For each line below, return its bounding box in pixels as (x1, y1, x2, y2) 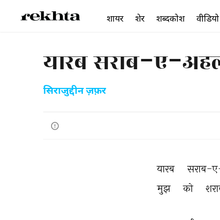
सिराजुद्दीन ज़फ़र (43, 85, 106, 98)
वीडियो (196, 13, 219, 24)
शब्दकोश (156, 13, 185, 24)
